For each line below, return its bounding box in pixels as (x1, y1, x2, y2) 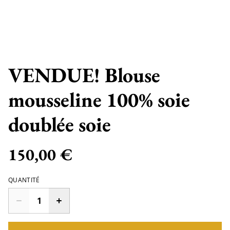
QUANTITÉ (8, 175, 40, 184)
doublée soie (8, 110, 111, 138)
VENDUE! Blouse (8, 61, 160, 88)
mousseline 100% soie (8, 86, 190, 113)
